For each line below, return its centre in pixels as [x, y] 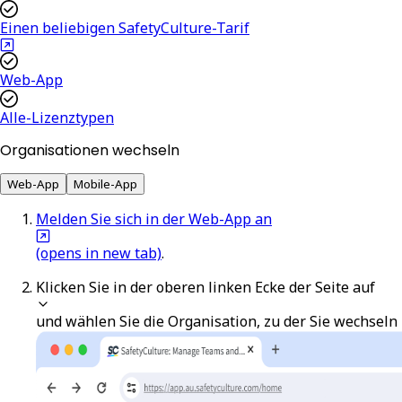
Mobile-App [105, 184]
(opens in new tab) [99, 253]
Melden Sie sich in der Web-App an [154, 219]
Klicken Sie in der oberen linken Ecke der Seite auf [205, 288]
